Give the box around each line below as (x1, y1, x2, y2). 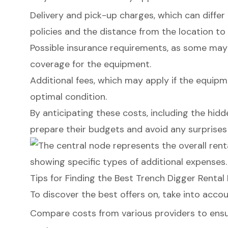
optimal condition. (30, 91, 107, 103)
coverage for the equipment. (30, 58, 151, 71)
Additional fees (30, 74, 94, 87)
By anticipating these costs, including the (30, 107, 208, 120)
